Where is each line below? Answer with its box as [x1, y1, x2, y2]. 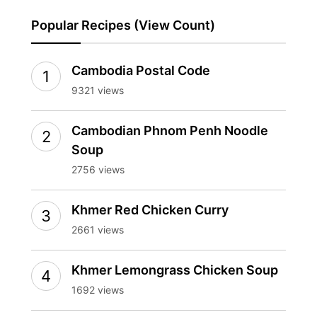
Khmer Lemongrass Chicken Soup [71, 262, 278, 277]
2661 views [71, 223, 124, 236]
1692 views [71, 283, 124, 296]
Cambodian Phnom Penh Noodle [71, 122, 268, 138]
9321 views [71, 83, 124, 96]
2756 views [71, 163, 125, 175]
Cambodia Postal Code [71, 62, 210, 78]
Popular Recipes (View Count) [31, 17, 215, 33]
